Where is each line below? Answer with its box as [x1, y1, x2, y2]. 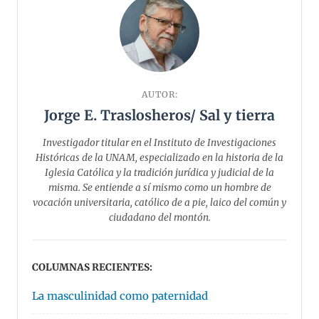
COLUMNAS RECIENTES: [32, 261, 152, 273]
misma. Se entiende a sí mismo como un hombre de [48, 181, 271, 194]
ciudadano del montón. [108, 211, 211, 224]
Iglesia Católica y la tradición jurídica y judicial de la [45, 166, 274, 179]
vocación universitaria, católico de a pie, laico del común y [33, 196, 286, 209]
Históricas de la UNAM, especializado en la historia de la [36, 151, 283, 164]
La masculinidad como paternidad [32, 288, 208, 303]
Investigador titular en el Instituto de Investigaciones [43, 136, 276, 149]
